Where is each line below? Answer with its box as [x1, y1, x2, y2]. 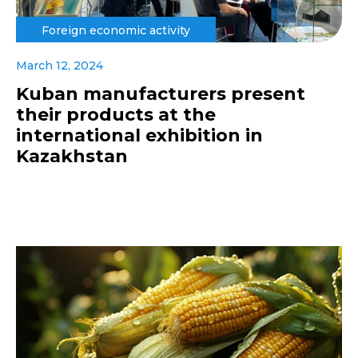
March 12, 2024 [16, 58, 103, 74]
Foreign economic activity [42, 23, 190, 38]
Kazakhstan [16, 145, 128, 168]
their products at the [16, 104, 216, 126]
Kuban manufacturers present [16, 83, 305, 105]
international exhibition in [16, 125, 263, 147]
